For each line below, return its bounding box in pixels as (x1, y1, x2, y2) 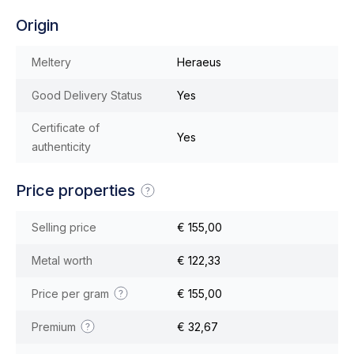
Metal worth (32, 253, 92, 267)
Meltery (32, 55, 71, 69)
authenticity (32, 139, 91, 153)
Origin (16, 15, 59, 35)
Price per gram (32, 286, 112, 300)
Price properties (16, 180, 139, 200)
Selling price (32, 220, 96, 234)
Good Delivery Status (32, 88, 142, 102)
